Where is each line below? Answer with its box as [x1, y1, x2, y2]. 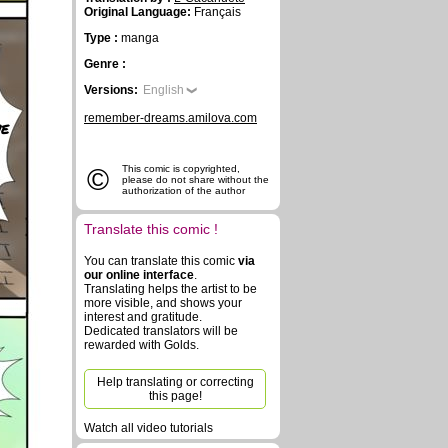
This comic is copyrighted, [122, 163, 240, 174]
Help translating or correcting [96, 375, 254, 389]
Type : [84, 31, 121, 45]
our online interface [84, 268, 194, 282]
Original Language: [84, 5, 191, 19]
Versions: [84, 83, 138, 97]
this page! [148, 389, 202, 403]
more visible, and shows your [84, 296, 242, 310]
